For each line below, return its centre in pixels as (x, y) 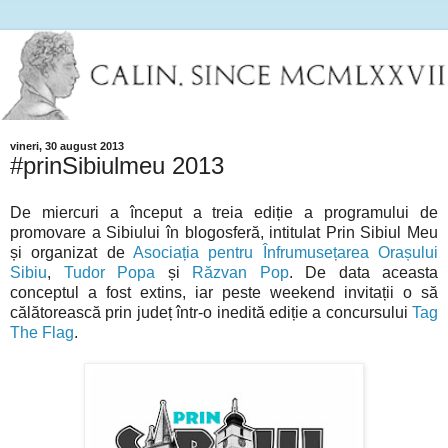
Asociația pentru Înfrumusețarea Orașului (285, 253)
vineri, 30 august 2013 (67, 145)
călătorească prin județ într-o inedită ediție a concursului (211, 313)
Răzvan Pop (240, 273)
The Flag (42, 333)
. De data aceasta (363, 273)
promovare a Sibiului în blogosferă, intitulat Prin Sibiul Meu (224, 233)
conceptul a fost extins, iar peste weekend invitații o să (224, 293)
